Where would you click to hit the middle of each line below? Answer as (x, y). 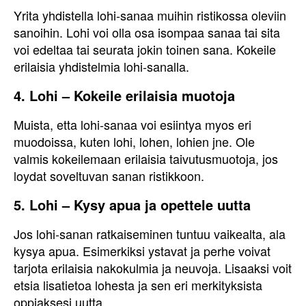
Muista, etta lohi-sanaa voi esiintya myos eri (133, 124)
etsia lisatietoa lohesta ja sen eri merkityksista (138, 285)
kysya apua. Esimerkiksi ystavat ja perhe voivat (142, 251)
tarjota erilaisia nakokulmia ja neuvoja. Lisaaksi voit (153, 268)
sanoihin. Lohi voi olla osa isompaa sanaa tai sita (147, 32)
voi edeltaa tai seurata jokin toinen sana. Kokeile (145, 49)
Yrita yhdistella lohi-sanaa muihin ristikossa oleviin (150, 15)
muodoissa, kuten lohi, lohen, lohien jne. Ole (134, 141)
